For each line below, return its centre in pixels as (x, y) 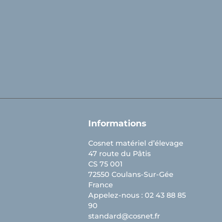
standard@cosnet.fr (124, 216)
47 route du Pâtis (119, 154)
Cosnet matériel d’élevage (136, 143)
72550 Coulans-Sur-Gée (131, 174)
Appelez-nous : (116, 195)
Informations (117, 123)
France (101, 185)
